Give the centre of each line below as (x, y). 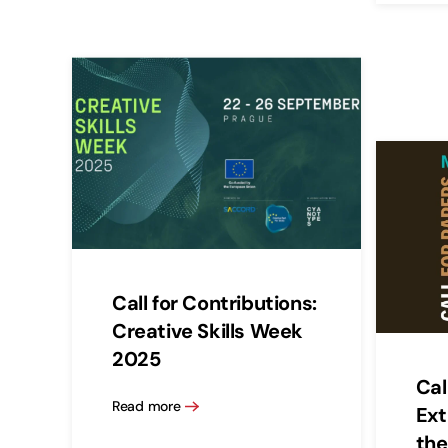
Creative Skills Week (208, 330)
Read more (146, 406)
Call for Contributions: (214, 302)
